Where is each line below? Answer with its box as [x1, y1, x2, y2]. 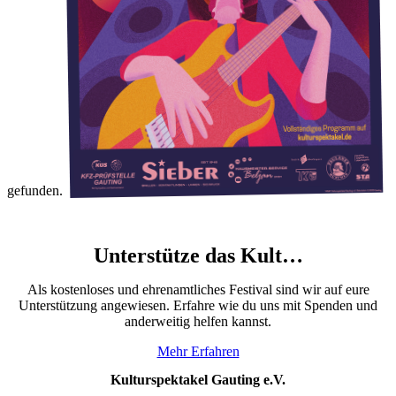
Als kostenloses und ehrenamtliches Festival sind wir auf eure [27, 282, 369, 298]
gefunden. [7, 182, 66, 198]
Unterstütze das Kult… [93, 244, 303, 268]
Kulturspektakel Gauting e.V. [110, 371, 286, 387]
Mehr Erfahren [156, 344, 240, 360]
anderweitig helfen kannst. [125, 314, 271, 330]
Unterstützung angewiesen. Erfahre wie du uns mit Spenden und [19, 298, 377, 314]
